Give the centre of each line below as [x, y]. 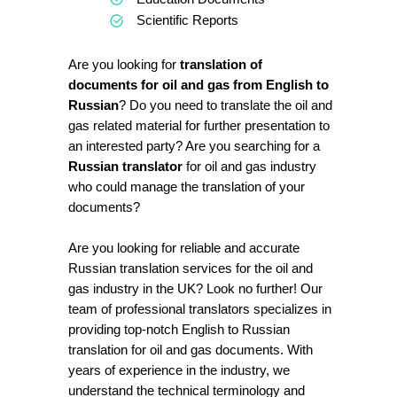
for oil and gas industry [249, 166]
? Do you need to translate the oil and [226, 105]
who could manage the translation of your [187, 187]
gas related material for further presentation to [199, 125]
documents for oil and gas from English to [198, 85]
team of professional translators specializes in [200, 309]
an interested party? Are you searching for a [194, 146]
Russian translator [125, 166]
